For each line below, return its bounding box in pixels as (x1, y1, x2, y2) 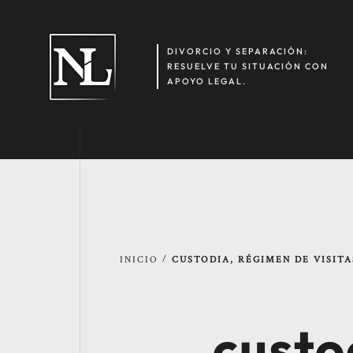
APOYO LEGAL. (166, 76, 247, 87)
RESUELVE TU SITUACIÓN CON (166, 61, 329, 72)
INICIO (119, 253, 158, 266)
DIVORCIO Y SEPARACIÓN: (166, 46, 308, 58)
